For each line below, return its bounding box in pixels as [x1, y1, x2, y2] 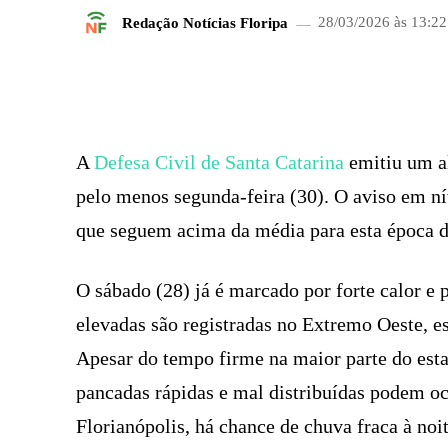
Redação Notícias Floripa [122, 14, 288, 31]
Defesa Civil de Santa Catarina [94, 151, 344, 173]
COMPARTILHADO [123, 83, 226, 95]
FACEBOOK [312, 82, 377, 94]
